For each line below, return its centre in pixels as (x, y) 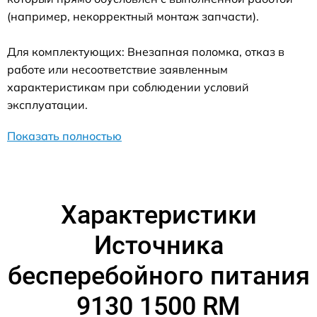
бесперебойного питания (158, 276)
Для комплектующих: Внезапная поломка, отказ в (146, 52)
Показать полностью (64, 136)
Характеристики (158, 215)
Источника (158, 246)
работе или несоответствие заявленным (117, 69)
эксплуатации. (47, 105)
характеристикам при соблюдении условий (128, 87)
